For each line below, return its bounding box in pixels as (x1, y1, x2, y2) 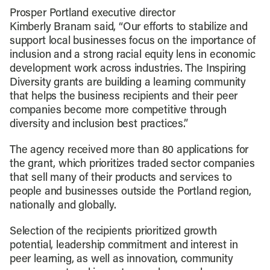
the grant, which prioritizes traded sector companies (9, 159, 255, 170)
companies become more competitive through (9, 105, 227, 116)
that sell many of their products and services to (9, 172, 232, 184)
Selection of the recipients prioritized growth (9, 226, 217, 237)
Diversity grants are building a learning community (9, 77, 246, 89)
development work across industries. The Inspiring (9, 63, 246, 75)
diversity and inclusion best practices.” (9, 119, 188, 130)
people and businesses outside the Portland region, (9, 186, 251, 198)
